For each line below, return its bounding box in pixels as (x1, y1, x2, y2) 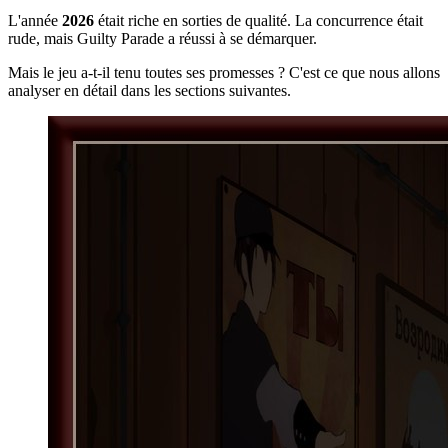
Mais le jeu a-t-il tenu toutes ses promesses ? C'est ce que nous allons (8, 63, 440, 81)
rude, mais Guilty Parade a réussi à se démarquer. (8, 29, 317, 47)
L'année (8, 11, 62, 29)
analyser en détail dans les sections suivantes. (8, 81, 291, 99)
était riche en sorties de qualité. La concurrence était (94, 11, 423, 29)
